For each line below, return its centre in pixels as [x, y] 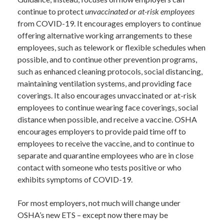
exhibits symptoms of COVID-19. [75, 179]
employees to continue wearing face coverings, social [108, 107]
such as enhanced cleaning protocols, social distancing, [110, 71]
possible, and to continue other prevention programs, [107, 59]
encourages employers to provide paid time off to [102, 131]
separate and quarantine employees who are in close [105, 155]
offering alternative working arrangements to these [105, 35]
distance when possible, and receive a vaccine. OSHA [107, 119]
